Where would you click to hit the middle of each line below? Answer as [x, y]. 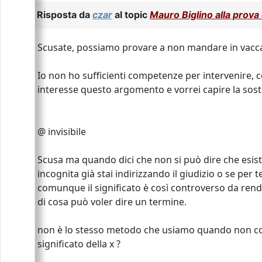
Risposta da [65, 14]
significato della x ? [79, 244]
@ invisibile [62, 131]
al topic [131, 14]
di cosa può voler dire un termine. [112, 201]
